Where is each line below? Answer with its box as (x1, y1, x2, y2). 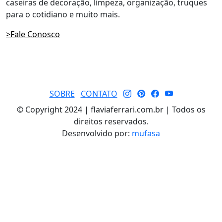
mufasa (132, 127, 160, 139)
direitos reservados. (73, 115, 149, 127)
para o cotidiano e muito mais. (6, 8, 120, 20)
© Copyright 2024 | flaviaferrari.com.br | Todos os (16, 104, 206, 115)
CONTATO (80, 88, 117, 99)
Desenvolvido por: (62, 127, 132, 139)
